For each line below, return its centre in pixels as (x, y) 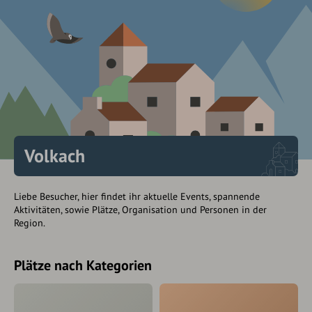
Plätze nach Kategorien (83, 266)
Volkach (55, 156)
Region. (30, 223)
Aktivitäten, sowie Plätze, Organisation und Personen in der (140, 210)
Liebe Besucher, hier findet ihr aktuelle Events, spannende (137, 197)
